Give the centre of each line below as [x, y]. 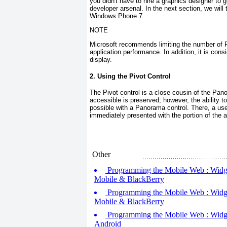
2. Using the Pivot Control [130, 76]
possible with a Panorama [127, 108]
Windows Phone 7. [117, 16]
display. [101, 60]
